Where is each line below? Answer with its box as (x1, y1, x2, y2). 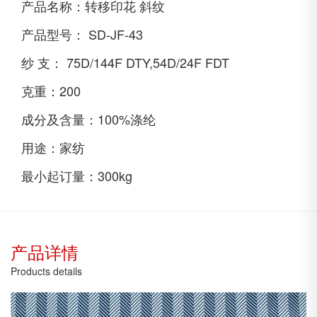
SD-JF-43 (88, 24, 143, 43)
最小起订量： (21, 166, 98, 185)
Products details (11, 263, 82, 278)
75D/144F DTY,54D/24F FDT (67, 52, 229, 71)
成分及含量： (21, 109, 98, 128)
